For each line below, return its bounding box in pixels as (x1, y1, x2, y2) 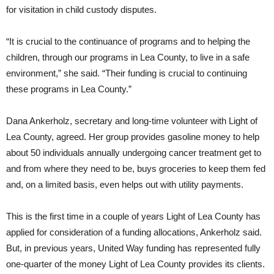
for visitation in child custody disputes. (6, 4, 157, 15)
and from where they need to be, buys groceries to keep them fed (6, 163, 265, 174)
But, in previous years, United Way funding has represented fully (6, 243, 261, 254)
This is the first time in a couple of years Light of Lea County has (6, 211, 261, 222)
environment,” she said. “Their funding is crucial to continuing (6, 68, 247, 79)
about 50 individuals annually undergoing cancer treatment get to (6, 147, 261, 158)
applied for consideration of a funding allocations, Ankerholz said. (6, 227, 262, 238)
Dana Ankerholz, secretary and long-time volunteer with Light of (6, 116, 257, 127)
